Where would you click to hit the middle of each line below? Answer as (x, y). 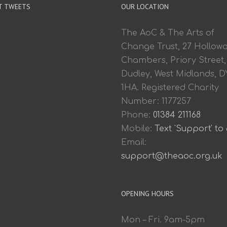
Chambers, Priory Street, (174, 60)
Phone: (137, 115)
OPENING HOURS (147, 193)
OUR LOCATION (145, 6)
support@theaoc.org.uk (172, 156)
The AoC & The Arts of (168, 33)
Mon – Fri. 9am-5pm (163, 220)
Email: (134, 142)
